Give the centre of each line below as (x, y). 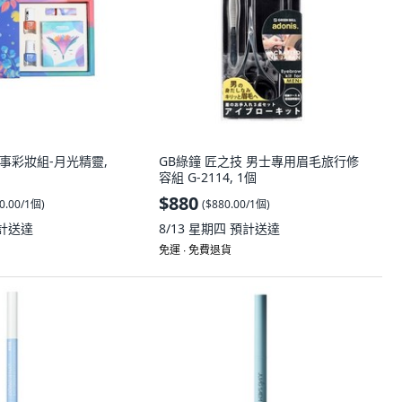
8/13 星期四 (194, 228)
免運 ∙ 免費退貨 (195, 250)
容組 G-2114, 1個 (208, 177)
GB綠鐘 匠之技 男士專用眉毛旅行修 (259, 161)
